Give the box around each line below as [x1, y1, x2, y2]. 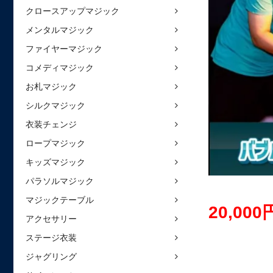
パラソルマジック [26, 176, 94, 186]
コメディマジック [26, 63, 94, 73]
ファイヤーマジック [26, 44, 102, 54]
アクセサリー [26, 214, 77, 224]
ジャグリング [26, 252, 77, 261]
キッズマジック [26, 157, 85, 167]
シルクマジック [26, 101, 85, 110]
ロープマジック [26, 138, 85, 148]
